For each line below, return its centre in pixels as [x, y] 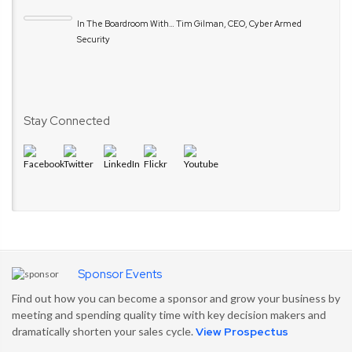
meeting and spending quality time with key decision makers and [169, 314]
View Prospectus [242, 331]
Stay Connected [67, 121]
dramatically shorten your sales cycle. [104, 331]
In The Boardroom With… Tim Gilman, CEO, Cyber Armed [189, 23]
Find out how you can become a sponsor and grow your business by [176, 298]
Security [93, 39]
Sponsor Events [120, 274]
